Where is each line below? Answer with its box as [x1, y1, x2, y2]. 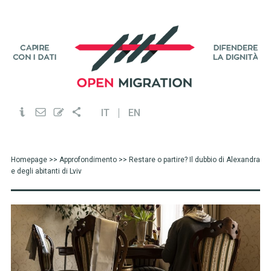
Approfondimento [59, 155, 117, 164]
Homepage [10, 155, 47, 164]
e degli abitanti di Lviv [10, 167, 82, 175]
